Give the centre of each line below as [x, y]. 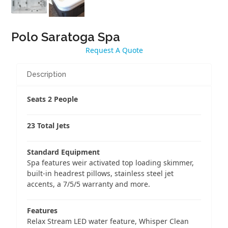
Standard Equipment [64, 152]
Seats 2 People [53, 99]
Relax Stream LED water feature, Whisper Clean [108, 221]
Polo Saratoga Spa [66, 37]
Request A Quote [114, 50]
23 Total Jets [49, 126]
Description [47, 75]
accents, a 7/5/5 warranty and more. [89, 184]
